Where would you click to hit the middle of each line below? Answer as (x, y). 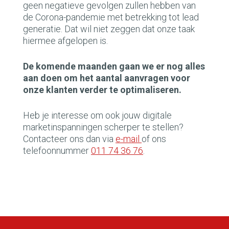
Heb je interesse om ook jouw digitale (97, 115)
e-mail (129, 139)
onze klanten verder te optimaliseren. (103, 90)
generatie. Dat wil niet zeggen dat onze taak (109, 29)
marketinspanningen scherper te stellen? (103, 127)
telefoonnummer (57, 151)
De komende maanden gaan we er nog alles (114, 66)
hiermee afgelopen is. (65, 41)
